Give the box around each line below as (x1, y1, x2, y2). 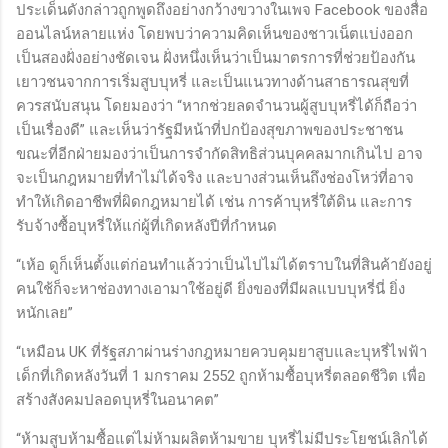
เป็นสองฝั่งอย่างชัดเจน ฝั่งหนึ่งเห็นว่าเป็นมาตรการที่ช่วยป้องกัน (16, 48, 415, 67)
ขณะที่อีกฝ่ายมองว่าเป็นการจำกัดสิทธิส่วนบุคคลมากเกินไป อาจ (16, 144, 423, 163)
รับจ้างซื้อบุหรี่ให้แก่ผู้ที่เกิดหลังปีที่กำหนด (16, 216, 277, 235)
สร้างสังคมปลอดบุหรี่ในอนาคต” (16, 390, 223, 409)
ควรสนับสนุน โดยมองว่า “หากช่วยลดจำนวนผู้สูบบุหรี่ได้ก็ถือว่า (16, 96, 417, 115)
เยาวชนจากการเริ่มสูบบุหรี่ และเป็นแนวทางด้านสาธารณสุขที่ (16, 72, 409, 91)
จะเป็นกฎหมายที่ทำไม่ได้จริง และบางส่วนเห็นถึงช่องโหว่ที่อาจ (16, 168, 414, 187)
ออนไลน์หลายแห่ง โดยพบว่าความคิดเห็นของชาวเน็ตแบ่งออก (16, 24, 413, 43)
